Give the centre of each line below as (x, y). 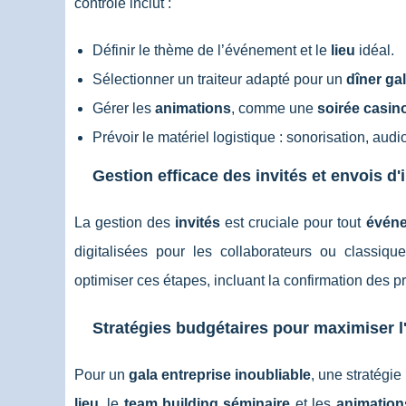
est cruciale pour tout (293, 222)
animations (193, 108)
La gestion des (125, 222)
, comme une (274, 108)
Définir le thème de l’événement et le (212, 50)
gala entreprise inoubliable (220, 375)
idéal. (375, 50)
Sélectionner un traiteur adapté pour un (219, 79)
